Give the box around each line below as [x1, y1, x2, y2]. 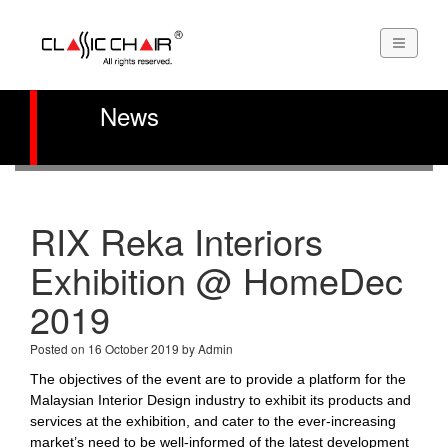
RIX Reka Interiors [30, 215, 323, 266]
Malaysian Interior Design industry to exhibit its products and [30, 392, 411, 408]
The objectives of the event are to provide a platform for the [30, 371, 406, 387]
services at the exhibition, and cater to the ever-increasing [30, 413, 396, 429]
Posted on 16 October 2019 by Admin [30, 340, 233, 357]
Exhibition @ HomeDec [30, 254, 403, 305]
